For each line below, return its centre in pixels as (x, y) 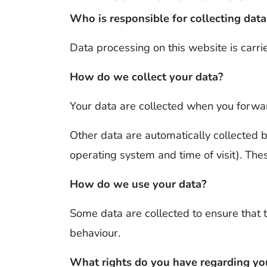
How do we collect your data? (146, 76)
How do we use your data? (138, 184)
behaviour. (95, 232)
